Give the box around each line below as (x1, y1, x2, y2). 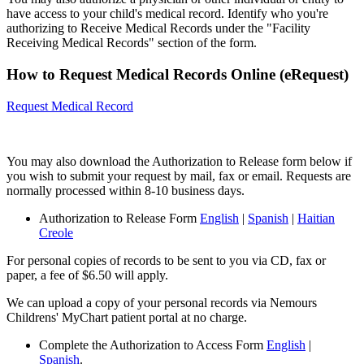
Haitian (297, 210, 335, 225)
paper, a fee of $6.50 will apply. (6, 267, 168, 282)
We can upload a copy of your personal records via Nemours (6, 295, 317, 310)
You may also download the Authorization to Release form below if (6, 154, 352, 168)
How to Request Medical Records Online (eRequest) (6, 65, 349, 83)
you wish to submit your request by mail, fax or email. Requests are (6, 168, 351, 183)
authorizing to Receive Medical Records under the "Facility (6, 21, 310, 36)
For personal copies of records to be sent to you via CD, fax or (6, 253, 326, 267)
